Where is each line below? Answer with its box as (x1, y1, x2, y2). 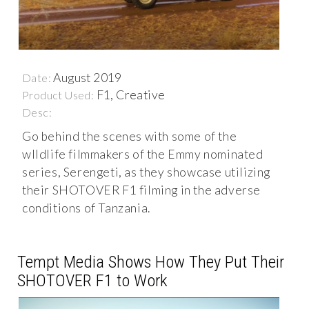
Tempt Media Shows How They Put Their (17, 251, 284, 272)
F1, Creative (96, 87, 166, 102)
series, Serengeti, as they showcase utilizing (22, 164, 271, 179)
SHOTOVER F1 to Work (17, 270, 168, 290)
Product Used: (22, 88, 97, 101)
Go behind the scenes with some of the (22, 128, 237, 143)
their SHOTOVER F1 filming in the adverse (22, 182, 261, 197)
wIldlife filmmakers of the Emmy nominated (22, 146, 263, 161)
